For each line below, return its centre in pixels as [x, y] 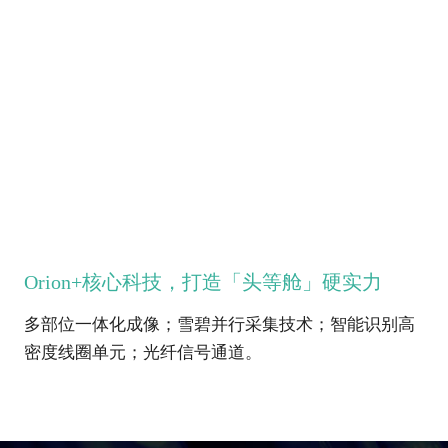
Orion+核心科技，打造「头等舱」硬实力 [202, 284]
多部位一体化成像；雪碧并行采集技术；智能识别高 [219, 326]
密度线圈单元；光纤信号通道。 [142, 354]
